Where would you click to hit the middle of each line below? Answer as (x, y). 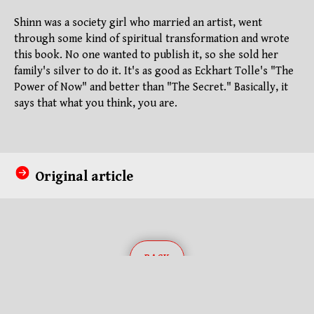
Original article (84, 177)
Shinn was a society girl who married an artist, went (138, 23)
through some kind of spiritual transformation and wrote (152, 39)
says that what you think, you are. (96, 104)
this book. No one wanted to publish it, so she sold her (146, 55)
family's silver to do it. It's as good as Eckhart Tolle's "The (154, 71)
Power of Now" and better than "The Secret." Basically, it (151, 88)
